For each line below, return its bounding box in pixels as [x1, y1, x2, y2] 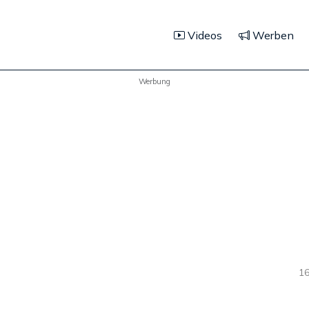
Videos [185, 28, 222, 42]
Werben [250, 28, 294, 42]
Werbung [139, 76, 170, 86]
